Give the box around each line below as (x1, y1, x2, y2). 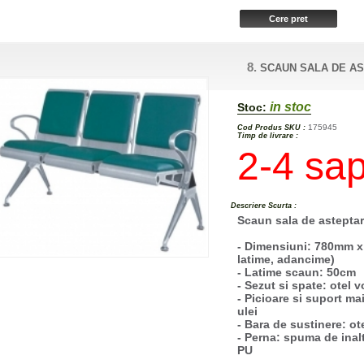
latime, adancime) (237, 252, 336, 266)
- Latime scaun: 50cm (237, 265, 357, 279)
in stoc (266, 99, 312, 114)
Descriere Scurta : (231, 201, 297, 210)
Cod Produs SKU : (237, 123, 306, 132)
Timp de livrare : (237, 131, 299, 140)
